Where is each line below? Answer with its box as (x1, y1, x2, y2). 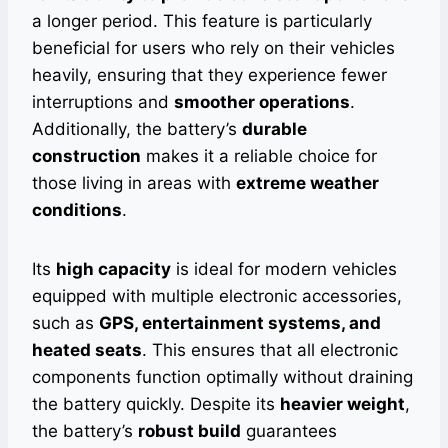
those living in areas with (32, 173, 236, 194)
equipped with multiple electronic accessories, (32, 286, 402, 307)
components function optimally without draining (32, 367, 413, 388)
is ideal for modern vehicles (171, 259, 397, 280)
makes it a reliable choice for (141, 146, 377, 167)
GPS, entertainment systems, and (99, 313, 381, 334)
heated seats (32, 340, 142, 361)
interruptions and (32, 92, 174, 113)
